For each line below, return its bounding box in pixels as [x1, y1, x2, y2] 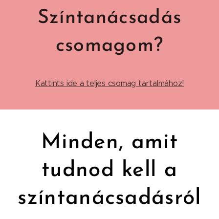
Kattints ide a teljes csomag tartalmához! [35, 78, 184, 88]
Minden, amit [41, 131, 178, 153]
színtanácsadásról [18, 187, 201, 209]
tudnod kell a [41, 159, 178, 181]
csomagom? [55, 36, 164, 56]
